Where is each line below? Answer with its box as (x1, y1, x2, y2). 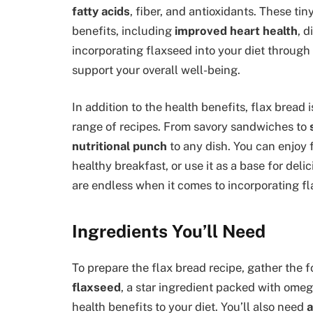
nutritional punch (72, 139, 167, 154)
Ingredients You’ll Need (72, 220, 265, 242)
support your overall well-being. (72, 62, 240, 77)
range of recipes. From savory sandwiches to (72, 119, 310, 134)
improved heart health (175, 23, 298, 38)
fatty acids (72, 3, 130, 18)
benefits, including (72, 23, 175, 38)
